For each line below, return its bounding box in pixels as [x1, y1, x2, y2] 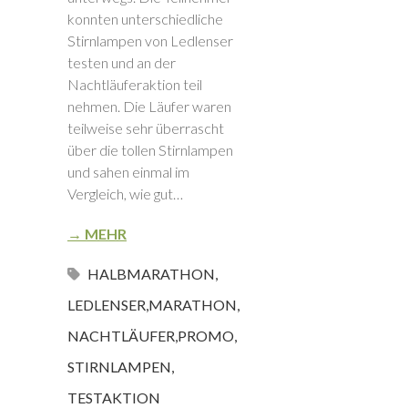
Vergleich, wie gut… [67, 185, 183, 203]
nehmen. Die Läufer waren [67, 97, 231, 116]
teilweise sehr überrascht [67, 119, 224, 138]
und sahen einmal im [67, 163, 189, 181]
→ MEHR [67, 225, 127, 243]
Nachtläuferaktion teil [67, 76, 202, 94]
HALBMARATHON [87, 265, 215, 283]
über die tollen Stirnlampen [67, 141, 233, 159]
